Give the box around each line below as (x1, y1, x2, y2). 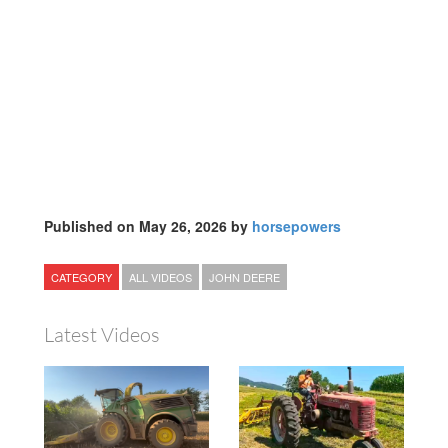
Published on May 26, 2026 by (44, 216, 252, 237)
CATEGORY (51, 269, 112, 286)
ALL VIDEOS (129, 269, 192, 286)
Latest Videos (44, 322, 160, 348)
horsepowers (252, 216, 341, 237)
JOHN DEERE (209, 269, 280, 286)
